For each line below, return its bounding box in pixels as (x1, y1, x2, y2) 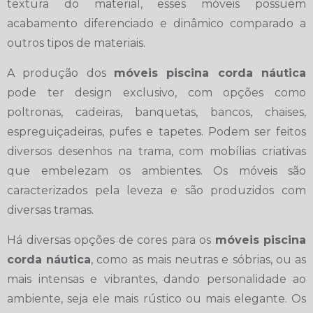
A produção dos (7, 66, 114, 80)
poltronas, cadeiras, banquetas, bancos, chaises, (7, 105, 306, 119)
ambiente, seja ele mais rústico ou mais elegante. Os (7, 291, 306, 305)
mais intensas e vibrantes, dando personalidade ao (7, 272, 306, 286)
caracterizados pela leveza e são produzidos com (7, 183, 306, 197)
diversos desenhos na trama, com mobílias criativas (7, 144, 306, 158)
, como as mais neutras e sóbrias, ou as (91, 252, 307, 266)
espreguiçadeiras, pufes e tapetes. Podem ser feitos (7, 124, 306, 138)
